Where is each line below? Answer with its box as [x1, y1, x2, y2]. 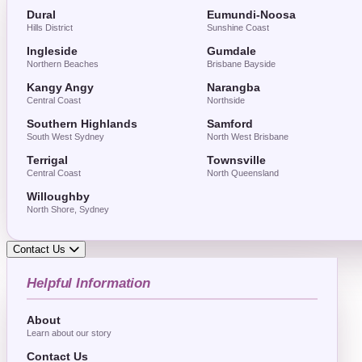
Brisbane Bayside [206, 59, 276, 69]
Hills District [27, 23, 73, 32]
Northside [206, 95, 245, 105]
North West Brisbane [206, 132, 288, 141]
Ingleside [27, 45, 78, 57]
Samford [206, 118, 253, 130]
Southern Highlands [27, 118, 137, 130]
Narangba [206, 82, 260, 94]
